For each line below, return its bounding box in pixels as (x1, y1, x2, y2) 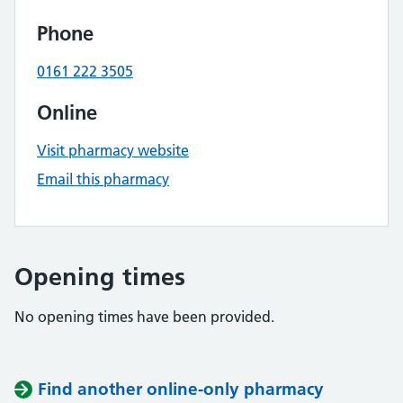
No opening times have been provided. (14, 308, 274, 326)
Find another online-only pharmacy (38, 379, 324, 399)
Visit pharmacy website (37, 141, 189, 159)
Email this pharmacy (37, 170, 169, 188)
